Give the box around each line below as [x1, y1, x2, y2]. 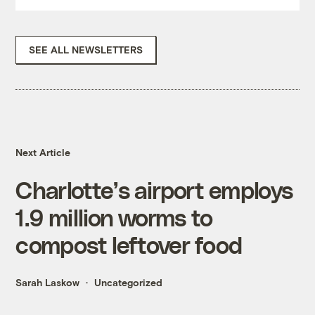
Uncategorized [94, 276, 163, 289]
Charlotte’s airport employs [15, 176, 293, 204]
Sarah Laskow [15, 276, 80, 289]
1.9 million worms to [15, 203, 213, 231]
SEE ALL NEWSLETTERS [29, 44, 143, 56]
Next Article [15, 146, 71, 159]
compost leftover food [15, 231, 243, 259]
